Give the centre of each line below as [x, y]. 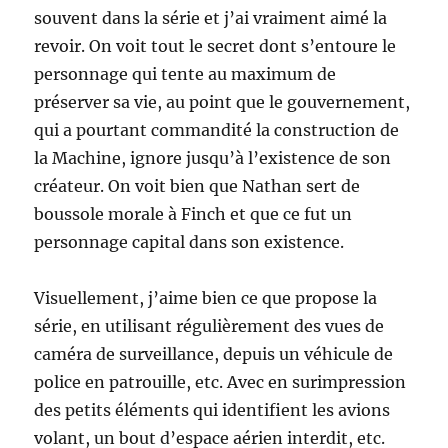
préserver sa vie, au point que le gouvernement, [222, 102]
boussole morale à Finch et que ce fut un [193, 214]
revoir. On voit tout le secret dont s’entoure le [215, 46]
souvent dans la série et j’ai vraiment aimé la [211, 18]
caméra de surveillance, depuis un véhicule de [214, 354]
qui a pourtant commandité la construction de [217, 130]
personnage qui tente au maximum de [185, 74]
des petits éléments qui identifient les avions [212, 410]
